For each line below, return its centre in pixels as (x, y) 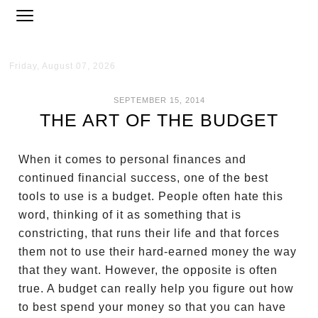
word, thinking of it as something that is (130, 215)
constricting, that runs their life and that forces (149, 233)
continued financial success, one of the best (144, 178)
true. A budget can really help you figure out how (157, 289)
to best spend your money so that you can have (153, 307)
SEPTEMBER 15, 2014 (159, 100)
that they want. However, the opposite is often (148, 270)
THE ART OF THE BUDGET (159, 120)
